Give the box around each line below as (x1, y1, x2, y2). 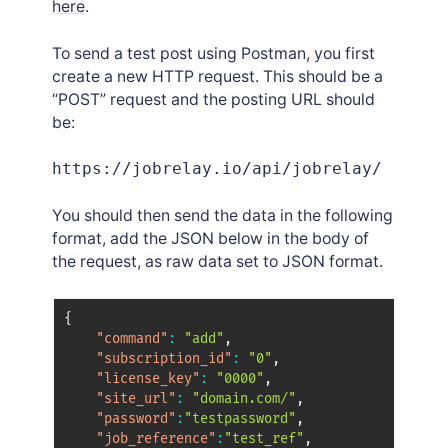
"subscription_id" (95, 350, 232, 367)
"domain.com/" (191, 390, 296, 407)
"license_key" (95, 370, 200, 387)
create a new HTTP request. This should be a (51, 66, 383, 86)
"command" (95, 330, 168, 347)
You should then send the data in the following (51, 206, 393, 226)
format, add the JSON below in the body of (51, 229, 369, 249)
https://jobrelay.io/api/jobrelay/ (51, 159, 382, 179)
